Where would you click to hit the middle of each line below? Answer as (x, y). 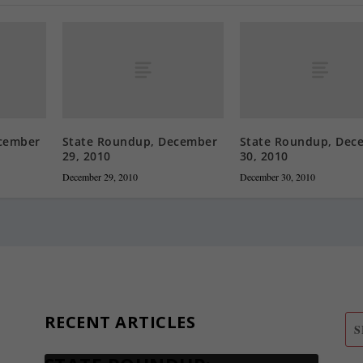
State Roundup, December (140, 141)
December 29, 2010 (100, 176)
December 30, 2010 (277, 176)
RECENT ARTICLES (120, 322)
